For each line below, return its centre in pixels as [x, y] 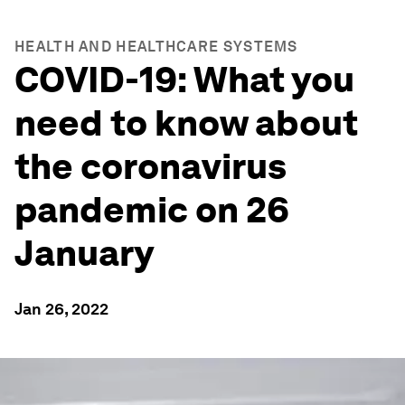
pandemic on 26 [152, 210]
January [84, 253]
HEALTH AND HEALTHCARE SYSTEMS [156, 47]
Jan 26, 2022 [61, 309]
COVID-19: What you [184, 80]
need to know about [186, 123]
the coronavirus [151, 166]
